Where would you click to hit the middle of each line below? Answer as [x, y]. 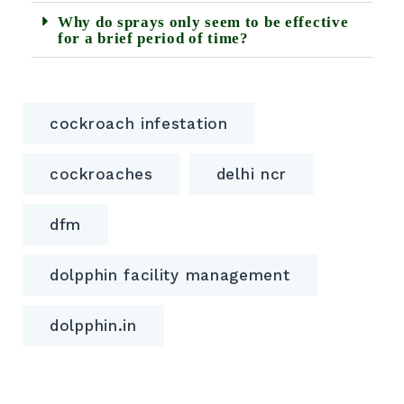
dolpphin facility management [170, 275]
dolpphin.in [93, 326]
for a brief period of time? [153, 39]
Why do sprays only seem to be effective [203, 23]
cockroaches [101, 174]
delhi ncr [252, 174]
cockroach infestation [139, 124]
